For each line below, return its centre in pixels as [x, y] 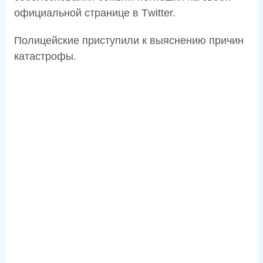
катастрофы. [45, 56]
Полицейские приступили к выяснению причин [129, 40]
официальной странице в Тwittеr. [95, 13]
